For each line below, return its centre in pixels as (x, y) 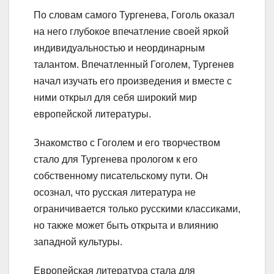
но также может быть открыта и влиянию (126, 225)
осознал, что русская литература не (115, 192)
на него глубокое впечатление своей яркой (131, 31)
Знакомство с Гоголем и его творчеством (127, 143)
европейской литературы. (92, 114)
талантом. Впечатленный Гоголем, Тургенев (134, 64)
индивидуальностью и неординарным (119, 48)
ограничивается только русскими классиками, (137, 209)
